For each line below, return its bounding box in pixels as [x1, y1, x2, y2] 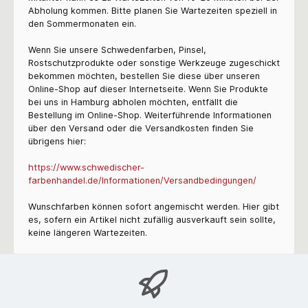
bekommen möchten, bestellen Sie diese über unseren [28, 70, 260, 81]
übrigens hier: [28, 135, 86, 146]
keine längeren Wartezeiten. [28, 227, 147, 238]
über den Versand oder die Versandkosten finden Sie [28, 122, 254, 133]
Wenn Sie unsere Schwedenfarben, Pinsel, [28, 44, 206, 55]
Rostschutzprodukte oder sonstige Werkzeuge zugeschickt [28, 57, 280, 68]
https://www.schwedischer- [28, 162, 144, 173]
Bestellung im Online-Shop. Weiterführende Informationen [28, 109, 272, 120]
